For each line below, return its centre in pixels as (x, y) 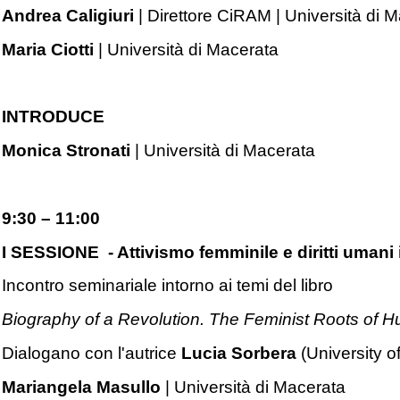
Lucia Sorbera (239, 354)
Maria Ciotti (48, 49)
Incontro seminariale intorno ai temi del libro (168, 286)
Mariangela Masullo (82, 387)
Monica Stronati (67, 151)
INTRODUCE (54, 117)
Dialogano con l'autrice (92, 354)
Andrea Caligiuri (68, 16)
